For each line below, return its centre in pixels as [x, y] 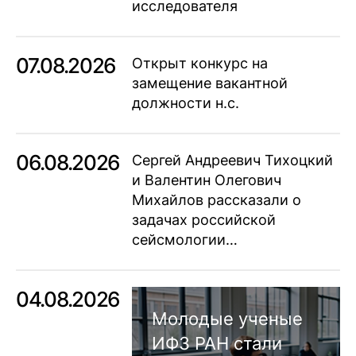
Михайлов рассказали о [216, 200]
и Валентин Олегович [206, 180]
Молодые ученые [227, 319]
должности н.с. [185, 103]
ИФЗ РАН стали [217, 344]
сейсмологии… [184, 240]
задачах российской [203, 220]
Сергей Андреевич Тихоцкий [232, 161]
